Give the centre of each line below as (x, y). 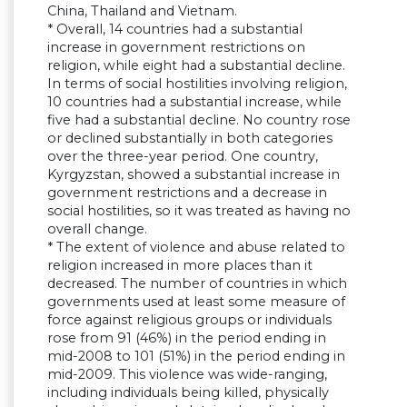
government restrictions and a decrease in (187, 193)
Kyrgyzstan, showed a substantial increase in (194, 175)
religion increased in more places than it (180, 266)
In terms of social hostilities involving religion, (197, 84)
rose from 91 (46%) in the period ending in (187, 338)
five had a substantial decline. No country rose (199, 120)
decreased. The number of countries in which (197, 284)
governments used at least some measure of (196, 302)
